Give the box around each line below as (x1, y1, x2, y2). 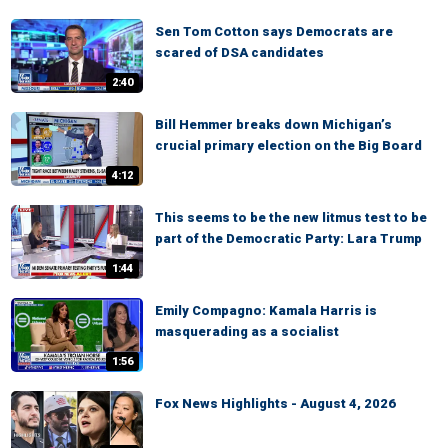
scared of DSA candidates (155, 45, 324, 60)
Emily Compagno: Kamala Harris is (155, 303, 377, 318)
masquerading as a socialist (155, 324, 339, 339)
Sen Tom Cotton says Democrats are (155, 24, 393, 39)
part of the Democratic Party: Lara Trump (155, 231, 422, 246)
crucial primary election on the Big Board (155, 138, 422, 153)
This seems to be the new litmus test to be (155, 210, 427, 225)
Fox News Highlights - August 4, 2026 (155, 396, 396, 411)
